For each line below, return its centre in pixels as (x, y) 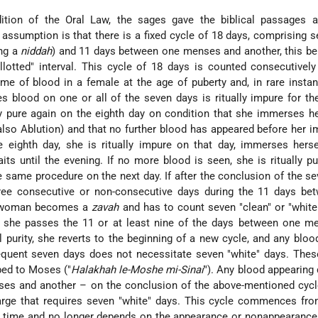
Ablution (41, 130)
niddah (37, 51)
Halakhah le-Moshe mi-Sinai (138, 270)
